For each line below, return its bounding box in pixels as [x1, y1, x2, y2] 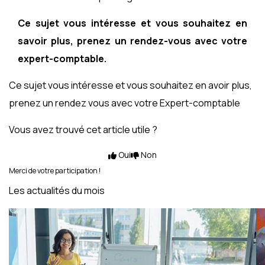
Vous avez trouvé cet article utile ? [9, 122, 157, 136]
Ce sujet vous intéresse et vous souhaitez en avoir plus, [9, 78, 252, 92]
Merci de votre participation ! [9, 165, 101, 176]
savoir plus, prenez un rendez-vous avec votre [18, 34, 247, 47]
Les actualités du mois [9, 183, 105, 197]
